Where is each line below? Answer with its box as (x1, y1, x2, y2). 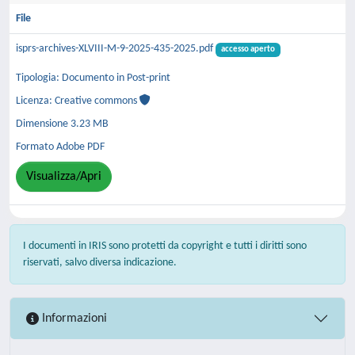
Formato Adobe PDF (16, 140, 105, 153)
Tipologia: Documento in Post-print (16, 71, 170, 84)
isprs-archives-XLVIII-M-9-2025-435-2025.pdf (16, 43, 216, 55)
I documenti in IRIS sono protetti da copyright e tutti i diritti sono (23, 240, 307, 252)
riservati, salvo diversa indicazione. (23, 257, 177, 269)
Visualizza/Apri (26, 170, 101, 183)
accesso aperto (220, 45, 275, 54)
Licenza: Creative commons (16, 94, 139, 107)
